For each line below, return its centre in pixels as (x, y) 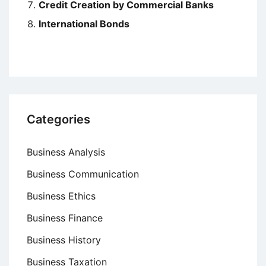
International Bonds (84, 24)
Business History (64, 240)
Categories (58, 120)
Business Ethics (61, 196)
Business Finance (65, 218)
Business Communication (83, 174)
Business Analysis (66, 152)
